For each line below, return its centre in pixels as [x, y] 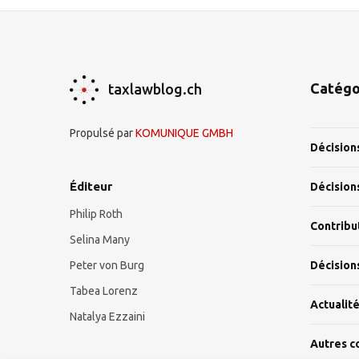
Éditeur [91, 186]
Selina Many [100, 240]
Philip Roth [96, 214]
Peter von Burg [107, 265]
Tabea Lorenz [104, 291]
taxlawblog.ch [155, 89]
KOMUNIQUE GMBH [184, 133]
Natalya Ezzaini [107, 317]
